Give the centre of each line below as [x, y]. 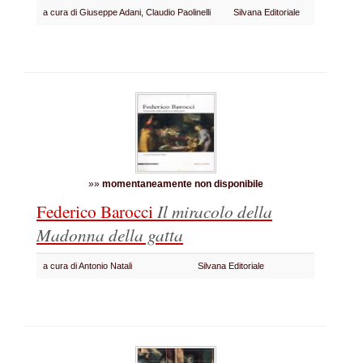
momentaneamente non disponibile [182, 184]
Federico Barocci [97, 211]
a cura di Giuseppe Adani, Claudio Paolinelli [129, 12]
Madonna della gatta [110, 235]
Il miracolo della [215, 211]
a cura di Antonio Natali [90, 266]
